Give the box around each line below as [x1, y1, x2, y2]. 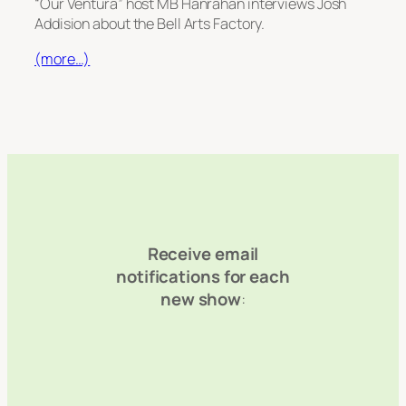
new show [159, 287, 242, 312]
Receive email [147, 242, 259, 266]
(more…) [34, 48, 91, 69]
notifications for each [116, 265, 290, 289]
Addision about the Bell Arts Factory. [34, 14, 266, 34]
